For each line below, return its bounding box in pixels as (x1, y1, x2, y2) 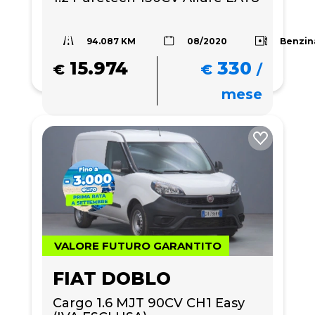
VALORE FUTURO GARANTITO (54, 238, 221, 252)
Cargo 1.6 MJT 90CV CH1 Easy (53, 295, 245, 311)
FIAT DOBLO (53, 267, 171, 289)
